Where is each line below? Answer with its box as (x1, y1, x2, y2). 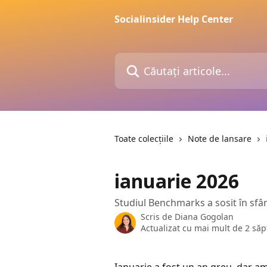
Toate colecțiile (114, 133, 173, 144)
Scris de (141, 211, 175, 222)
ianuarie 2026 (114, 168, 239, 194)
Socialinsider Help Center (114, 13, 233, 26)
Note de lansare (188, 133, 252, 144)
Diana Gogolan (175, 211, 234, 222)
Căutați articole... (114, 52, 190, 66)
